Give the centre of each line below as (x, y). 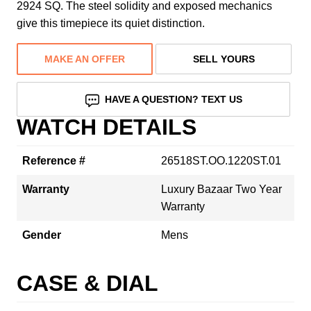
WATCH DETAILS (107, 127)
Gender (42, 235)
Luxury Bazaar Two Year (221, 189)
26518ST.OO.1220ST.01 (221, 160)
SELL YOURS (224, 59)
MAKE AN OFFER (85, 59)
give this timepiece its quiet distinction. (111, 23)
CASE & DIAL (87, 283)
